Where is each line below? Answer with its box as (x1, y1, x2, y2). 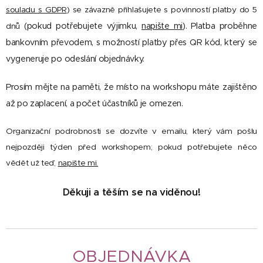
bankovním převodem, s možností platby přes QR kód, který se (6, 37, 257, 48)
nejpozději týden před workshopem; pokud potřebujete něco (6, 142, 257, 152)
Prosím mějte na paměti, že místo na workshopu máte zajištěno (6, 82, 257, 92)
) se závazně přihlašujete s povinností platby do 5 (66, 5, 257, 15)
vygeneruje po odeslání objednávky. (6, 53, 145, 64)
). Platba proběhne (183, 21, 257, 31)
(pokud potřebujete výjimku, (24, 21, 141, 31)
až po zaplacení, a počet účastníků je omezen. (6, 98, 183, 109)
